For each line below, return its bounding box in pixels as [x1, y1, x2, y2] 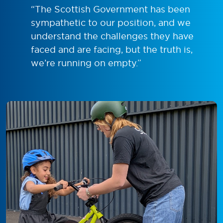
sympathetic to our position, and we [31, 16, 191, 28]
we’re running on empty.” [31, 57, 141, 69]
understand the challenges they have [31, 30, 194, 42]
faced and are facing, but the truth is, [31, 43, 193, 55]
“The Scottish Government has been [31, 3, 190, 15]
